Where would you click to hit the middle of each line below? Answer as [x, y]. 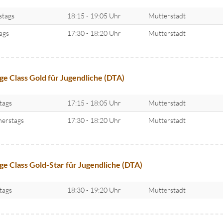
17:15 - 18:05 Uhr [94, 103]
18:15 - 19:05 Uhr [94, 15]
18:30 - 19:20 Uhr [94, 190]
